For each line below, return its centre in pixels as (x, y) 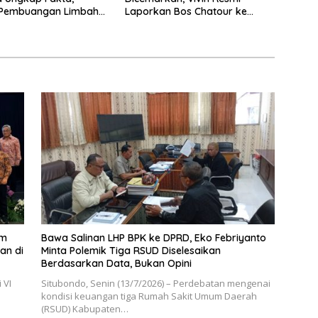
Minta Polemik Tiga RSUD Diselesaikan (131, 250)
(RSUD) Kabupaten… (84, 308)
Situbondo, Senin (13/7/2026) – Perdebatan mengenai (155, 283)
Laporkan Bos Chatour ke (186, 12)
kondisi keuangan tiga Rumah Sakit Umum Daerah (149, 296)
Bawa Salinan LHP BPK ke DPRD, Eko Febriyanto (153, 237)
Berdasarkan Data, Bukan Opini (116, 263)
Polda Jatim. (155, 24)
